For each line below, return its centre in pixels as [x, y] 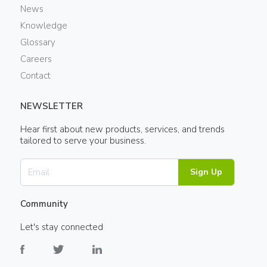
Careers [36, 59]
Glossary [38, 42]
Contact [35, 76]
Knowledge [44, 26]
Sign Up [206, 172]
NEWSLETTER [51, 106]
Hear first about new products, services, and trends [122, 129]
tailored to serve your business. [83, 141]
